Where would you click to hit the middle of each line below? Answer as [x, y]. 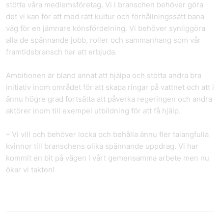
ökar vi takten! [30, 170]
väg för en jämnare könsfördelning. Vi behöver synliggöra [106, 28]
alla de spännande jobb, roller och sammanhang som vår [103, 40]
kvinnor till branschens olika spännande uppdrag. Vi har [102, 146]
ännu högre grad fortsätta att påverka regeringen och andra [109, 99]
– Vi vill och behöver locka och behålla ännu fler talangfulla [107, 134]
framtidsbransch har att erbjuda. [61, 52]
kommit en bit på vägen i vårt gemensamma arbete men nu [108, 158]
